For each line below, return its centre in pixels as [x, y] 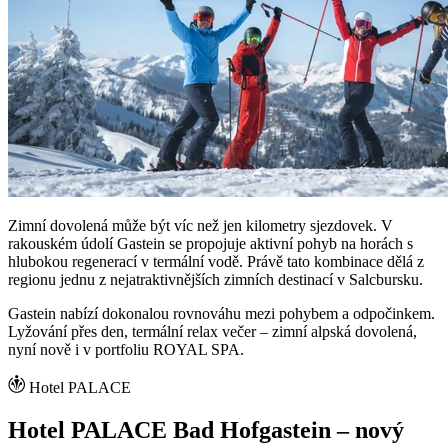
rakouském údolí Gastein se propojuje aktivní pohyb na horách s [210, 243]
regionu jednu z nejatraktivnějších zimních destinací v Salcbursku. [215, 279]
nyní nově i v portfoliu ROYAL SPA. [126, 349]
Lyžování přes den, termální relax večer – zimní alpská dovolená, [212, 331]
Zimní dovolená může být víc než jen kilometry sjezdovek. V [200, 225]
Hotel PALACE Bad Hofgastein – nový [206, 429]
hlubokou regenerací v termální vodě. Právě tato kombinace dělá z [216, 261]
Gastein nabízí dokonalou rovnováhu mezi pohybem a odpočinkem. [221, 313]
